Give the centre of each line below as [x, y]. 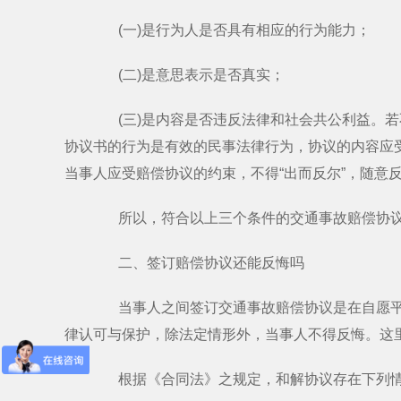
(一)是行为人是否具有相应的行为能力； [230, 30]
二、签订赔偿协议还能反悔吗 [197, 263]
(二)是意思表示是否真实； [187, 75]
